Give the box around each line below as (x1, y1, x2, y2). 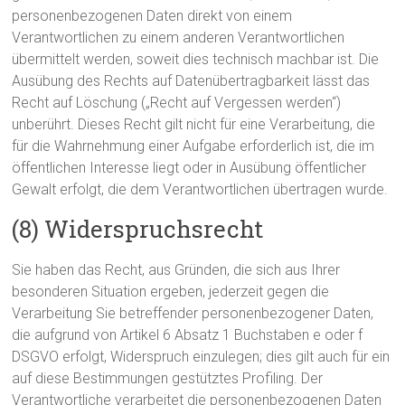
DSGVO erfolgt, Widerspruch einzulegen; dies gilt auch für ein (12, 348, 391, 365)
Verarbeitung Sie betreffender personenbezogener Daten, (12, 305, 374, 322)
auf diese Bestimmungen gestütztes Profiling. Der (12, 370, 324, 387)
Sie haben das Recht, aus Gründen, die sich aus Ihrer (12, 261, 341, 278)
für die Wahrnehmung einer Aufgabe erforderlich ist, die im (12, 137, 375, 155)
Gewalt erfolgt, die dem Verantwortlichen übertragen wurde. (12, 181, 389, 198)
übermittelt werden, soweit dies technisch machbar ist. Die (12, 51, 380, 68)
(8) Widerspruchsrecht (12, 213, 264, 244)
